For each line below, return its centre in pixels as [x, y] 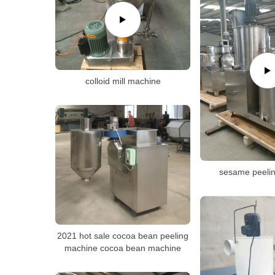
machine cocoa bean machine [123, 248]
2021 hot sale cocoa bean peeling [123, 236]
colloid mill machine [123, 81]
